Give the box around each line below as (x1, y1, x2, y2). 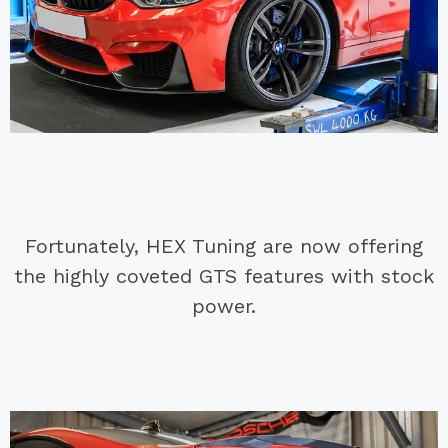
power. (192, 293, 256, 318)
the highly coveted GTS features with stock (14, 263, 434, 288)
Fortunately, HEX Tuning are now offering (25, 233, 423, 258)
